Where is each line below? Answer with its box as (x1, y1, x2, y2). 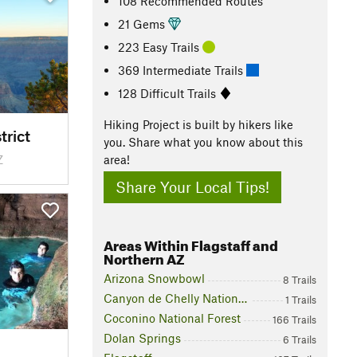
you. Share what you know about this (104, 135, 303, 149)
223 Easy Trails (118, 39, 203, 54)
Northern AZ (104, 246, 185, 269)
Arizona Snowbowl (104, 271, 205, 286)
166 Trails (273, 313, 316, 327)
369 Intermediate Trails (118, 62, 247, 77)
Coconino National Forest (104, 311, 241, 326)
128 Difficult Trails (118, 85, 220, 100)
